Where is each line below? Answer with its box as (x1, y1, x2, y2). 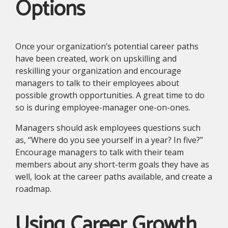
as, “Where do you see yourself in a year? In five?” (15, 134, 203, 146)
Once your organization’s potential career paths (15, 41, 198, 52)
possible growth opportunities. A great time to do (15, 90, 205, 101)
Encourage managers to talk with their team (15, 147, 184, 158)
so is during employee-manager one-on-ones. (15, 102, 190, 113)
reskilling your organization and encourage (15, 65, 181, 77)
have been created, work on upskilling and (15, 53, 177, 65)
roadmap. (15, 183, 51, 195)
